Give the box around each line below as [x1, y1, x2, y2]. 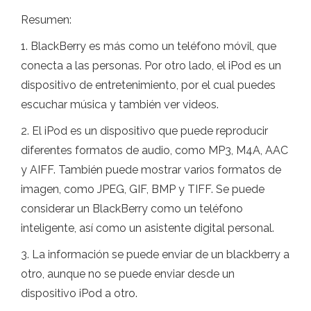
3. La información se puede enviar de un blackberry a [21, 248, 289, 261]
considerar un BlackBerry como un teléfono [21, 202, 243, 215]
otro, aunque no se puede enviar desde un [21, 267, 235, 280]
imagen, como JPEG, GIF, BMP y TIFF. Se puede [21, 183, 264, 196]
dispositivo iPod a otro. [21, 287, 137, 300]
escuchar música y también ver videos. [21, 98, 219, 111]
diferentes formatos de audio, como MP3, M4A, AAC [21, 144, 288, 157]
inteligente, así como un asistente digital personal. [21, 221, 274, 235]
